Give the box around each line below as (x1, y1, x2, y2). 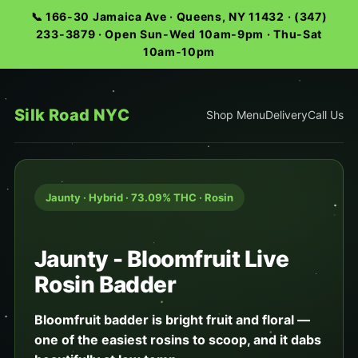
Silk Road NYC (14, 105, 130, 125)
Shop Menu (206, 108, 266, 121)
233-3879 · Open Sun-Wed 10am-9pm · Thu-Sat (35, 27, 323, 41)
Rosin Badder (34, 271, 177, 298)
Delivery (265, 108, 308, 121)
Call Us (308, 108, 344, 121)
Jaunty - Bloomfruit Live (34, 245, 289, 272)
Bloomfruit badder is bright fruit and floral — (34, 312, 310, 328)
